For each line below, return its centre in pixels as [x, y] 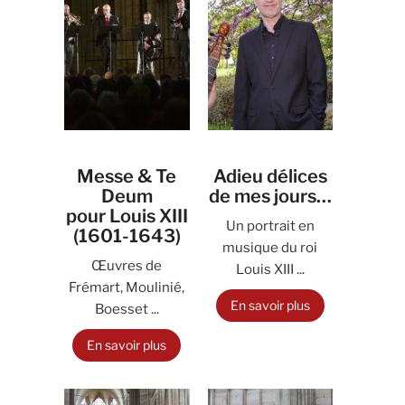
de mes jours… [270, 196]
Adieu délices [270, 176]
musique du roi [270, 248]
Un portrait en [270, 226]
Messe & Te [127, 176]
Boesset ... [127, 309]
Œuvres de [127, 266]
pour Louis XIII [127, 216]
